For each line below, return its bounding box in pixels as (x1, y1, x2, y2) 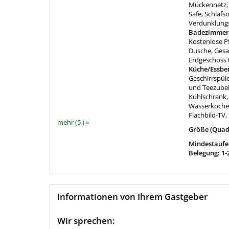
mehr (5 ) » (57, 117, 89, 127)
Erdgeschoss (189, 55, 227, 65)
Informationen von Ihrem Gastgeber (57, 191, 208, 203)
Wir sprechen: (57, 215, 115, 227)
